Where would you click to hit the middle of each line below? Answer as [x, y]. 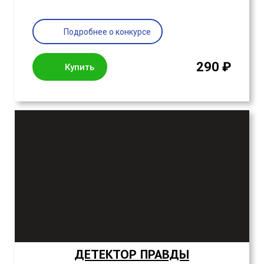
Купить [80, 67]
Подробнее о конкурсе [107, 32]
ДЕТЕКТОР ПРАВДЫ [132, 254]
